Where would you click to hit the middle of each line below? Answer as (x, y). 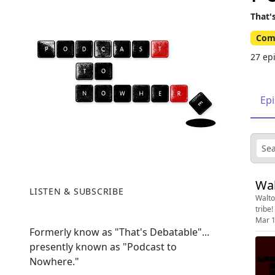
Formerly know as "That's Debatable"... (119, 232)
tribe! (264, 209)
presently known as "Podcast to (103, 247)
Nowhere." (54, 261)
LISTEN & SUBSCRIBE (77, 191)
